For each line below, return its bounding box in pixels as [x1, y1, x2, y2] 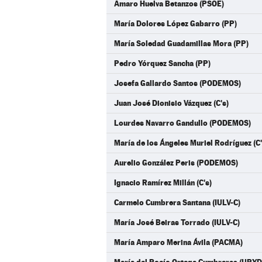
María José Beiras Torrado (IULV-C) [114, 218, 240, 227]
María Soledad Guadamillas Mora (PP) [114, 39, 249, 48]
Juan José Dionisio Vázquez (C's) [114, 98, 229, 108]
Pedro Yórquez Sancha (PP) [114, 58, 211, 68]
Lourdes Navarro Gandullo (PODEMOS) [114, 118, 251, 127]
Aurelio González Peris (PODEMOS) [114, 158, 238, 167]
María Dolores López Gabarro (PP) [114, 19, 237, 28]
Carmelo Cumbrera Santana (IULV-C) [114, 198, 240, 207]
